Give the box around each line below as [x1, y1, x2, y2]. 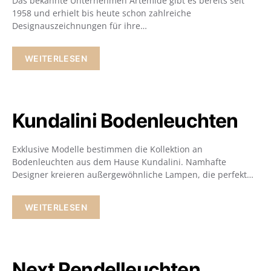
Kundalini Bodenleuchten [12, 109, 238, 132]
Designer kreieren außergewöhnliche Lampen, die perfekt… [12, 169, 253, 180]
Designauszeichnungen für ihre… [12, 20, 147, 31]
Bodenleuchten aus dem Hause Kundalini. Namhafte [12, 156, 226, 168]
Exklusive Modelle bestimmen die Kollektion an [12, 143, 203, 155]
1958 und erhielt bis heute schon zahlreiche [12, 7, 191, 19]
